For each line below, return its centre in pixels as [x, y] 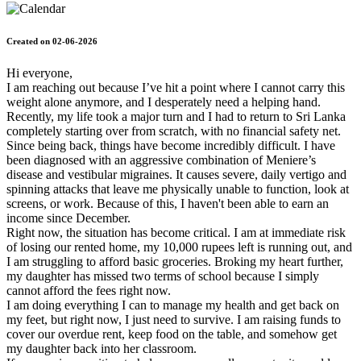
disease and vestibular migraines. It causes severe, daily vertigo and [176, 174]
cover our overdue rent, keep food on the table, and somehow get [172, 334]
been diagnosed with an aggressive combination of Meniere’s [161, 160]
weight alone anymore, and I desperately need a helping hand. [164, 102]
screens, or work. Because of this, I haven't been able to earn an [168, 203]
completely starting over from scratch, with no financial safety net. [174, 131]
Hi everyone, [39, 73]
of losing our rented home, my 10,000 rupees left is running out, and [179, 247]
